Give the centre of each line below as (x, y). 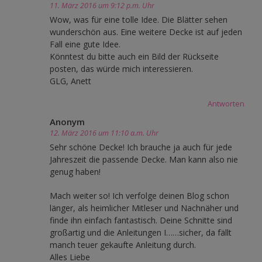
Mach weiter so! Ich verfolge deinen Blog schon (139, 196)
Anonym (67, 122)
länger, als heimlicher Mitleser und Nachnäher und (144, 208)
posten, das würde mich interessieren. (121, 69)
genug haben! (75, 172)
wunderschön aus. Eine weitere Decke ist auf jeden (146, 32)
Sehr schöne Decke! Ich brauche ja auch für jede (141, 147)
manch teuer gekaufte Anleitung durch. (123, 245)
